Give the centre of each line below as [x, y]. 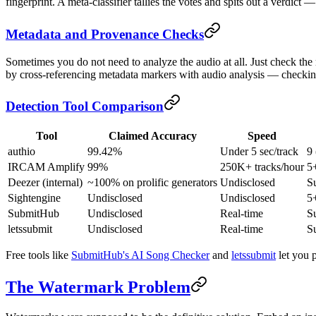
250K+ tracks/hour [262, 167]
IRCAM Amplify [46, 167]
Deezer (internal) [45, 183]
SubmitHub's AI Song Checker [140, 255]
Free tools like [38, 255]
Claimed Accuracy [152, 136]
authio [22, 152]
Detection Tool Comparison [85, 107]
